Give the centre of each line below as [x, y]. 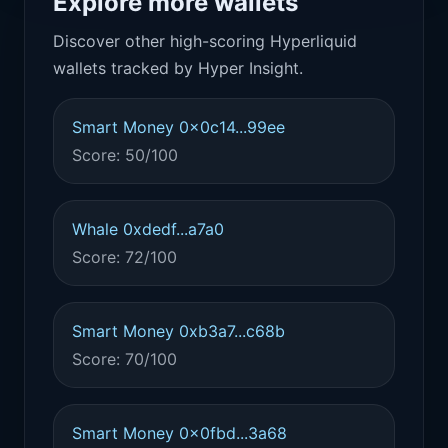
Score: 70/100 [124, 359]
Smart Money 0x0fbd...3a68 [179, 433]
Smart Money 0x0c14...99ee [178, 127]
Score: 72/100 [124, 257]
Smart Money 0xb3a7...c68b [178, 331]
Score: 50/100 [125, 155]
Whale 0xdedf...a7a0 [148, 229]
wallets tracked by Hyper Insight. [178, 68]
